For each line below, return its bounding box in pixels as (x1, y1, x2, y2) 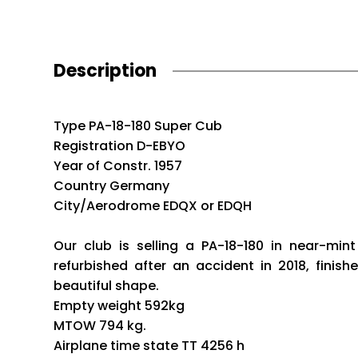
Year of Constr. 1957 (54, 157, 183, 175)
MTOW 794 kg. (54, 316, 147, 335)
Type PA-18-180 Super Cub (54, 117, 223, 135)
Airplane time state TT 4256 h (54, 336, 245, 355)
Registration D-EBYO (54, 137, 186, 155)
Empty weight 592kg (54, 296, 185, 315)
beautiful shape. (54, 276, 160, 295)
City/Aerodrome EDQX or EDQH (54, 197, 253, 215)
